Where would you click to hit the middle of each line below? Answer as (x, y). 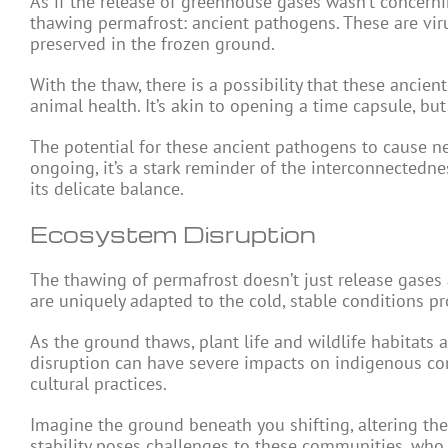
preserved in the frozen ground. (152, 44)
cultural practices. (98, 384)
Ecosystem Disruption (173, 234)
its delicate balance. (107, 189)
